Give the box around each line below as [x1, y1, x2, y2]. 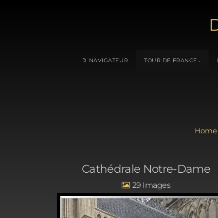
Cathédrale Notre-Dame [81, 162, 211, 176]
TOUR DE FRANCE [144, 56, 197, 64]
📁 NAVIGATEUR [81, 56, 128, 64]
